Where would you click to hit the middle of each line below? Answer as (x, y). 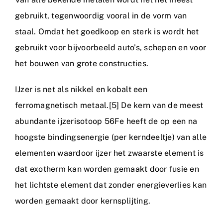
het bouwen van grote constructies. (82, 63)
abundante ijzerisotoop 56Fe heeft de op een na (106, 121)
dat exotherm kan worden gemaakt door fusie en (107, 169)
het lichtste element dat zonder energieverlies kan (111, 185)
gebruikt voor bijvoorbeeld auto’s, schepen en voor (111, 47)
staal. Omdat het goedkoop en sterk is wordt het (107, 31)
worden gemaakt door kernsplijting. (83, 201)
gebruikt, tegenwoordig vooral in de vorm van (101, 15)
